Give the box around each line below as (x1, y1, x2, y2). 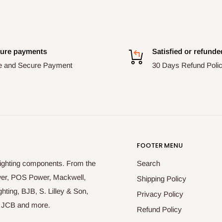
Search (137, 159, 160, 168)
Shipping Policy (137, 174, 186, 183)
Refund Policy (137, 205, 182, 214)
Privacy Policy (137, 190, 183, 199)
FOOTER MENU (137, 141, 183, 150)
